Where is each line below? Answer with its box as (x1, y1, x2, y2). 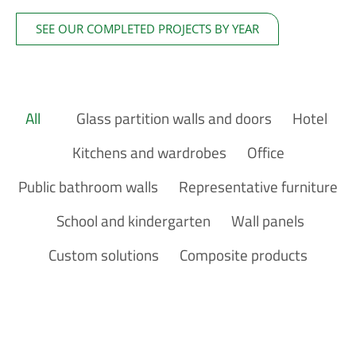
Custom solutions (48, 243, 159, 267)
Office (246, 141, 284, 164)
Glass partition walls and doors (75, 106, 272, 130)
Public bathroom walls (18, 175, 158, 199)
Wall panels (230, 209, 304, 233)
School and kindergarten (56, 209, 211, 233)
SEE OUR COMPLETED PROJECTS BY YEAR (36, 21, 259, 37)
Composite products (180, 243, 308, 267)
